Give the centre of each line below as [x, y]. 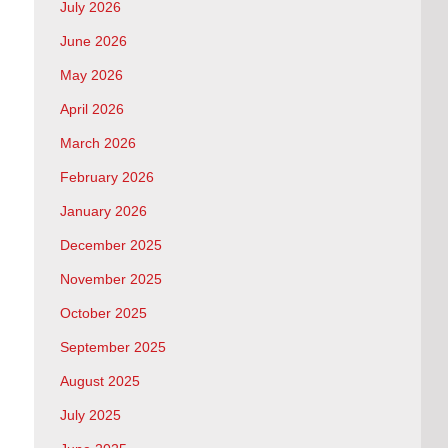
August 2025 [99, 381]
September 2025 [112, 347]
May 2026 [91, 75]
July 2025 [90, 415]
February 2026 [106, 177]
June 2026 [93, 41]
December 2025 [110, 245]
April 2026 [91, 109]
